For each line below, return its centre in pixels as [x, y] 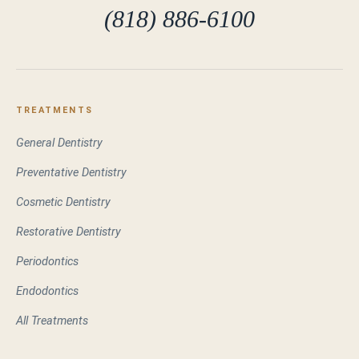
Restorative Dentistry [69, 232]
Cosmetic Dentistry [63, 202]
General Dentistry [59, 143]
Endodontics [47, 291]
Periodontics [47, 261]
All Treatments [52, 321]
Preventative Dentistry [71, 172]
